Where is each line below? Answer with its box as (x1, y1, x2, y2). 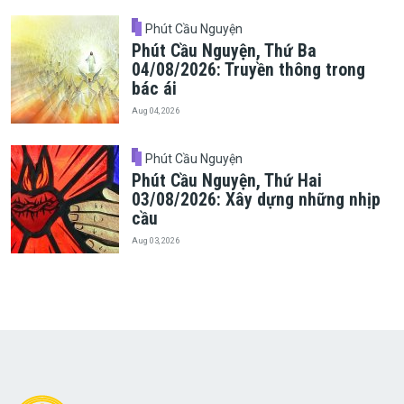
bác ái (131, 78, 177, 99)
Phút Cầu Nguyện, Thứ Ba (131, 40, 317, 61)
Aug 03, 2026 (131, 235, 179, 246)
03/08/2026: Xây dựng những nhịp (131, 188, 381, 210)
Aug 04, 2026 (131, 106, 179, 115)
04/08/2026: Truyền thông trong (131, 59, 365, 80)
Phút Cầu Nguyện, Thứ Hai (131, 170, 322, 191)
